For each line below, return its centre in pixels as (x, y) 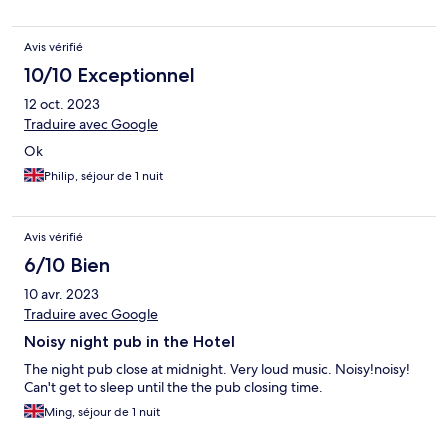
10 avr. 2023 (61, 294)
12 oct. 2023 (62, 104)
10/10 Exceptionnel (109, 75)
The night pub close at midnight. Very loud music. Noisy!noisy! (217, 369)
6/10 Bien (67, 265)
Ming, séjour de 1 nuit (102, 412)
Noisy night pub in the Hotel (129, 342)
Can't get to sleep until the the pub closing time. (173, 387)
